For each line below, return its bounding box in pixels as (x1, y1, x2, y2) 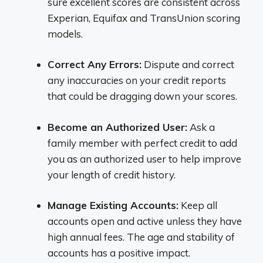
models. (48, 27, 83, 40)
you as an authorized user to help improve (48, 152, 241, 165)
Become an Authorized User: (48, 120, 187, 133)
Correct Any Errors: (48, 58, 141, 70)
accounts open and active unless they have (48, 215, 242, 227)
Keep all (178, 199, 217, 211)
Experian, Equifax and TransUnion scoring (48, 11, 240, 24)
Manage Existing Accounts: (48, 199, 178, 211)
